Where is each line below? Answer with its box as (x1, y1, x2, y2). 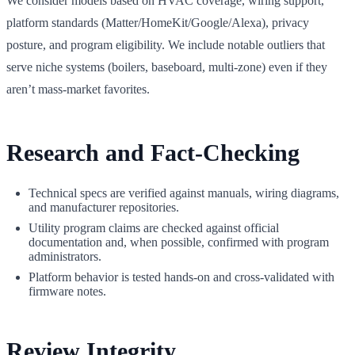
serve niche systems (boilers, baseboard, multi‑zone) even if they (6, 60, 327, 74)
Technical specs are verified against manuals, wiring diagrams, (29, 186, 339, 200)
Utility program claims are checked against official (29, 221, 279, 235)
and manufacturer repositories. (29, 200, 179, 214)
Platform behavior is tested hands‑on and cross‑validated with (29, 270, 334, 284)
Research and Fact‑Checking (6, 139, 300, 166)
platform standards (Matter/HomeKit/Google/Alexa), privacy (6, 16, 309, 29)
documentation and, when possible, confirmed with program (29, 235, 329, 249)
